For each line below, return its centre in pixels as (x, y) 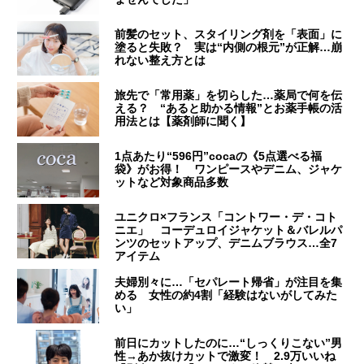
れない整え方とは (160, 61)
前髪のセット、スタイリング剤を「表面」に (229, 35)
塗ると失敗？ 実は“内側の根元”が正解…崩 (229, 48)
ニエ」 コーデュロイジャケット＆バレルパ (229, 230)
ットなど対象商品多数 (172, 182)
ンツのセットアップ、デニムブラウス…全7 (226, 243)
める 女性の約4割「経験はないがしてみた (226, 295)
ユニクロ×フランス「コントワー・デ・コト (226, 217)
